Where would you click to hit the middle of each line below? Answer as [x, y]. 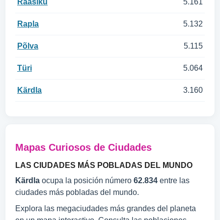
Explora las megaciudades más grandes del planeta [106, 208]
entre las [174, 180]
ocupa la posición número [87, 180]
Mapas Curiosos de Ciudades [83, 147]
